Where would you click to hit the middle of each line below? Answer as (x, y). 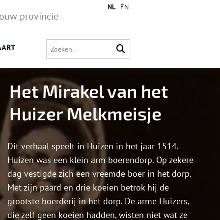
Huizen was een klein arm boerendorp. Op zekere (100, 160)
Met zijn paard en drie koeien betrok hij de (88, 188)
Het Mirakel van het (89, 91)
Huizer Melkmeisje (85, 113)
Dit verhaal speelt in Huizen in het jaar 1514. (93, 146)
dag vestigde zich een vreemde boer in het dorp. (99, 174)
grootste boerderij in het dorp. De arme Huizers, (98, 201)
